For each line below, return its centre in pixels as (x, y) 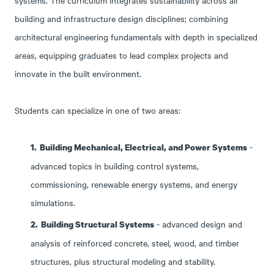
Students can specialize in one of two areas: (98, 110)
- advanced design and (198, 224)
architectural (39, 37)
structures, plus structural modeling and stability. (124, 261)
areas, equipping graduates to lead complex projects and (122, 55)
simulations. (54, 202)
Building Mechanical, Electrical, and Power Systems (144, 147)
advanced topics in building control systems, (115, 166)
